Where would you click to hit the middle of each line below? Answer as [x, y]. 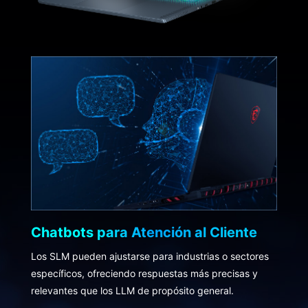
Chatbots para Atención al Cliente [144, 233]
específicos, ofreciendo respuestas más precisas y [144, 274]
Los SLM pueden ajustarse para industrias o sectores [150, 256]
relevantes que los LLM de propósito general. [132, 291]
